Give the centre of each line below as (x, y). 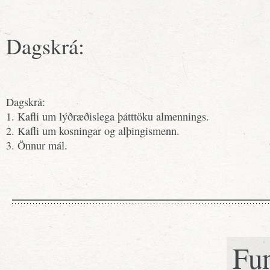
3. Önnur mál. (37, 145)
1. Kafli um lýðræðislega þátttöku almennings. (108, 116)
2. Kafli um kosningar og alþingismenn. (93, 131)
